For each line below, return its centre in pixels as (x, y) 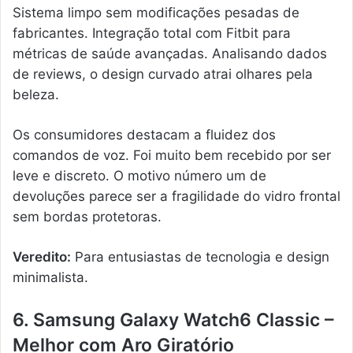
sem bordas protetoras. (87, 217)
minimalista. (50, 278)
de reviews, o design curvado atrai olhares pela (163, 74)
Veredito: (42, 257)
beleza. (36, 95)
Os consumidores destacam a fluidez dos (144, 135)
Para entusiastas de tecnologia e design (200, 257)
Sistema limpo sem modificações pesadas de (156, 13)
